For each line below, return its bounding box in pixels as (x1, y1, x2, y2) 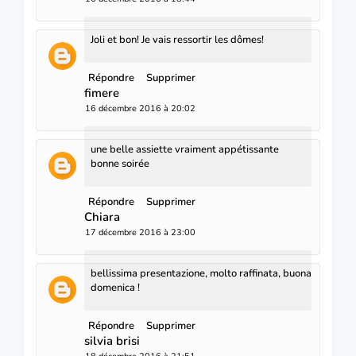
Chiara (84, 209, 120, 226)
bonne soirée (91, 157, 149, 172)
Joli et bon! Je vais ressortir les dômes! (91, 33, 264, 48)
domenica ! (91, 281, 140, 296)
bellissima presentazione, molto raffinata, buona (91, 266, 311, 281)
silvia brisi (84, 333, 140, 350)
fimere (84, 85, 119, 102)
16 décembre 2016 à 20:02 (85, 103, 195, 115)
